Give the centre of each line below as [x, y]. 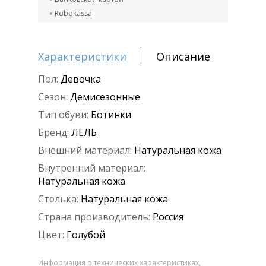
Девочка [81, 79]
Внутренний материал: [92, 168]
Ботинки [111, 115]
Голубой [86, 235]
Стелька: [58, 199]
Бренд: [53, 133]
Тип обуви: [63, 115]
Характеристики [82, 57]
